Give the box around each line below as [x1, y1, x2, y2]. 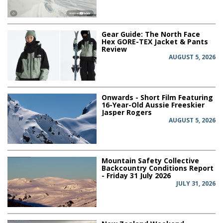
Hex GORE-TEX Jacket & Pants [102, 37, 209, 47]
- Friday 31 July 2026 [102, 171, 171, 180]
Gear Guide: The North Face [102, 29, 201, 39]
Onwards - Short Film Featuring [102, 93, 214, 103]
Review [102, 44, 127, 54]
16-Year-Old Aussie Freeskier [102, 100, 205, 110]
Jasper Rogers [102, 108, 152, 117]
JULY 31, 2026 [176, 179, 216, 188]
